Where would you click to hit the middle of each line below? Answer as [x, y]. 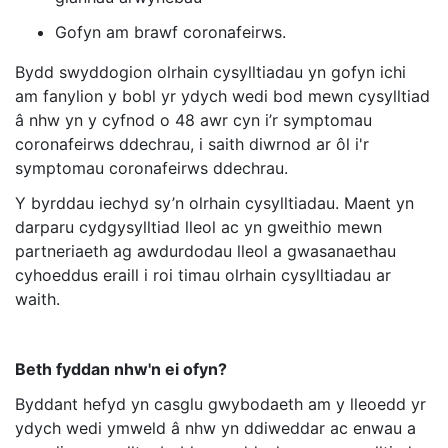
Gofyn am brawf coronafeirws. [170, 32]
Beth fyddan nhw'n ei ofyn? [121, 369]
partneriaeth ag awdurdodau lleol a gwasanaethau [205, 251]
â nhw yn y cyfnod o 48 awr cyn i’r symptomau [193, 120]
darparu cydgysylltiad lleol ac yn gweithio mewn [198, 227]
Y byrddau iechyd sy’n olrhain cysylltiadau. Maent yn [214, 203]
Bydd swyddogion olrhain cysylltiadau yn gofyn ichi [210, 72]
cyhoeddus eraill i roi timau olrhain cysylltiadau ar [203, 275]
